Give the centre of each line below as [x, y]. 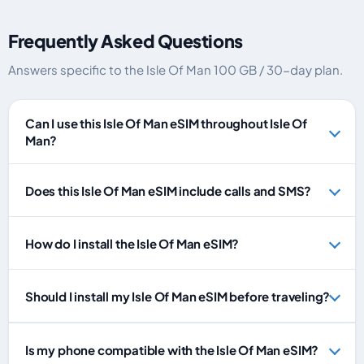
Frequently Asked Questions [126, 41]
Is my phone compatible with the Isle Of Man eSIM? [172, 349]
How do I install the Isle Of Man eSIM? [132, 243]
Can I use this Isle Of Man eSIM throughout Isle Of [167, 123]
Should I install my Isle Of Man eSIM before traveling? [178, 296]
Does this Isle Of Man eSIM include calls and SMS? [169, 190]
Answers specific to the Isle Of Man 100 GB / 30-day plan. [175, 69]
